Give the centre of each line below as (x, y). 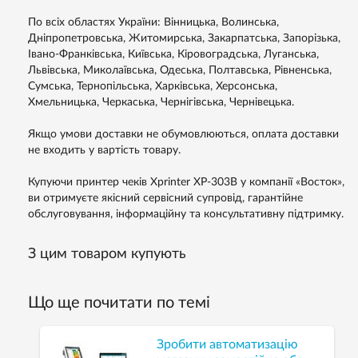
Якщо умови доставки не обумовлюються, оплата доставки (183, 135)
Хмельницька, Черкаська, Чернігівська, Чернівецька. (161, 103)
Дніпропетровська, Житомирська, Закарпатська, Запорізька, (184, 39)
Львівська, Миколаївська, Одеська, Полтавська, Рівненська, (180, 71)
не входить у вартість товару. (104, 151)
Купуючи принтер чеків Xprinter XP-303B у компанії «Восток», (186, 183)
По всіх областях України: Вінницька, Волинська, (153, 23)
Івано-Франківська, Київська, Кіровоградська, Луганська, (173, 55)
